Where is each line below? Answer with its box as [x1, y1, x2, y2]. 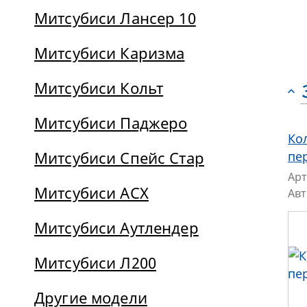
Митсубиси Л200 [34, 252, 157, 273]
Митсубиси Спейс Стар [34, 147, 204, 168]
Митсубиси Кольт [34, 77, 164, 98]
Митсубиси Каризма [34, 42, 185, 63]
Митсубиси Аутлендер [34, 217, 199, 238]
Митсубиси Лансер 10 [34, 8, 196, 28]
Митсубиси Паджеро [34, 112, 188, 133]
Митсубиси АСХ [34, 182, 149, 203]
